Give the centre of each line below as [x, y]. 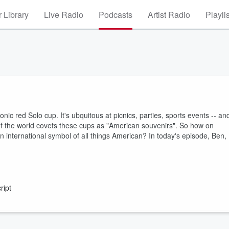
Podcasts [116, 15]
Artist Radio [169, 15]
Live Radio [64, 15]
